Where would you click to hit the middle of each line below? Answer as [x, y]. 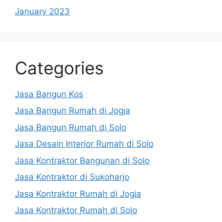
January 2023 [42, 11]
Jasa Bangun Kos [49, 94]
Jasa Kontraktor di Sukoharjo [72, 177]
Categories [59, 68]
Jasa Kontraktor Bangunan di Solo [82, 160]
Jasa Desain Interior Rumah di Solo [84, 144]
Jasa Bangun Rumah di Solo [71, 127]
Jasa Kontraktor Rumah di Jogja [78, 194]
